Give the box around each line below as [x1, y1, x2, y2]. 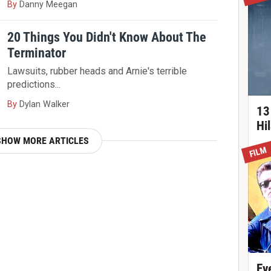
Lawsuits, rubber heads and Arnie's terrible [7, 65, 188, 77]
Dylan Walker [19, 99, 70, 109]
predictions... [7, 79, 61, 91]
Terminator [7, 45, 67, 61]
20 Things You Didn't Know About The [7, 29, 207, 45]
